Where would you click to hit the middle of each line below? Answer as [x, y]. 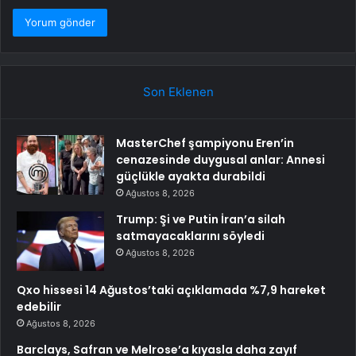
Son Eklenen [178, 92]
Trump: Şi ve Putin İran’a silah [201, 220]
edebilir [39, 307]
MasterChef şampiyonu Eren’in [205, 143]
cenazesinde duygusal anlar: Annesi [221, 160]
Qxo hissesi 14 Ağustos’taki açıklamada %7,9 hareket [171, 290]
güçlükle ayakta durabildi [191, 177]
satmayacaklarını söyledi [190, 236]
